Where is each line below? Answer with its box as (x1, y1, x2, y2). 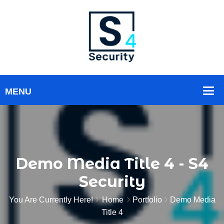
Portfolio (132, 195, 162, 204)
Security (78, 172, 145, 191)
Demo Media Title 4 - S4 (15, 154, 208, 173)
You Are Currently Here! (8, 195, 93, 204)
